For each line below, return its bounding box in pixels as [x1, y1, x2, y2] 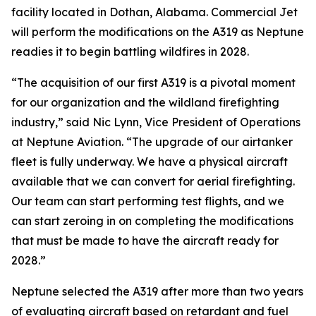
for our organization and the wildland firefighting [11, 95, 279, 109]
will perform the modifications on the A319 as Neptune [11, 25, 304, 39]
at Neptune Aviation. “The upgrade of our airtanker [11, 135, 293, 149]
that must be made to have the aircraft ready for [11, 233, 279, 248]
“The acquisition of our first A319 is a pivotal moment [11, 75, 296, 90]
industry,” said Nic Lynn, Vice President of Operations [11, 115, 300, 129]
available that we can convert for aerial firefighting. [11, 174, 295, 188]
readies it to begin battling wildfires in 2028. [11, 44, 249, 59]
